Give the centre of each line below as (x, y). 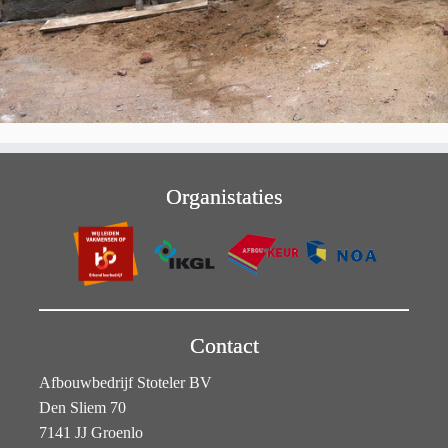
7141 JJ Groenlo (91, 433)
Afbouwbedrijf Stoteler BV (125, 383)
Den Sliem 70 (82, 408)
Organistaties (224, 196)
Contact (224, 346)
